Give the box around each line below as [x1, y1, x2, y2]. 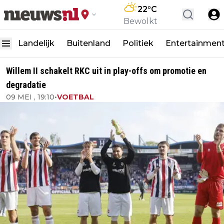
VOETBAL [57, 92, 94, 101]
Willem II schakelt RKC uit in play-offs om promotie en [6, 65, 206, 76]
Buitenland [66, 38, 110, 48]
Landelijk [18, 38, 54, 48]
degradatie [6, 79, 46, 90]
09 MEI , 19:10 [6, 92, 54, 101]
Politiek [122, 38, 153, 48]
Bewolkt [123, 16, 157, 26]
